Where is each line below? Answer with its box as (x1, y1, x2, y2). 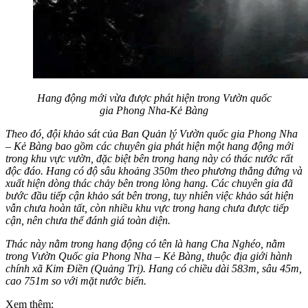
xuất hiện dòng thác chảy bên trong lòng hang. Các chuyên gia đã (5, 177, 293, 189)
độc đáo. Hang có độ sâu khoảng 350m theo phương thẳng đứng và (5, 164, 302, 177)
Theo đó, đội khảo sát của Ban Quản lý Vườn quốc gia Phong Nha (5, 127, 298, 140)
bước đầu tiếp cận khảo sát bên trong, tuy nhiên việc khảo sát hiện (5, 189, 294, 201)
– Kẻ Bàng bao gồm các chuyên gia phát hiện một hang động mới (5, 140, 294, 152)
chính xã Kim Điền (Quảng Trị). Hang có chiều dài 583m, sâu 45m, (5, 262, 302, 274)
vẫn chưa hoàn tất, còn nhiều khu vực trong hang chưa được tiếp (5, 201, 289, 214)
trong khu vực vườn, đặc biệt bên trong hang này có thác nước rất (5, 152, 293, 164)
